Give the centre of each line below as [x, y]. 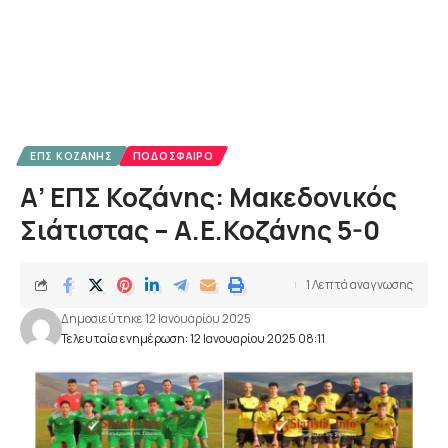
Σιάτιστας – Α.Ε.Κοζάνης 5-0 [200, 230]
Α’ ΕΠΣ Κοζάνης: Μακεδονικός [208, 197]
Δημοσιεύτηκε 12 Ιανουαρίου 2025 [155, 318]
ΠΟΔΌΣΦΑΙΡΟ [173, 156]
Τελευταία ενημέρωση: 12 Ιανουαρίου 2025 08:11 [192, 338]
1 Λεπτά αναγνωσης [359, 284]
